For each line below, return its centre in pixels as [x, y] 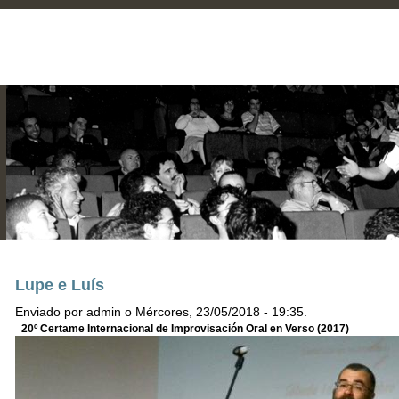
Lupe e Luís [59, 285]
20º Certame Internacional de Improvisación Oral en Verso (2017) [185, 329]
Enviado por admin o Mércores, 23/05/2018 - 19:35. [161, 312]
